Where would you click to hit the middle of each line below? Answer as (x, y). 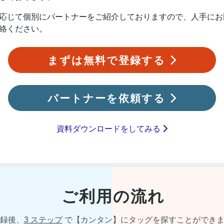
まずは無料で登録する (108, 60)
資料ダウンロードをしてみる (109, 128)
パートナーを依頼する (108, 98)
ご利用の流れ (113, 196)
